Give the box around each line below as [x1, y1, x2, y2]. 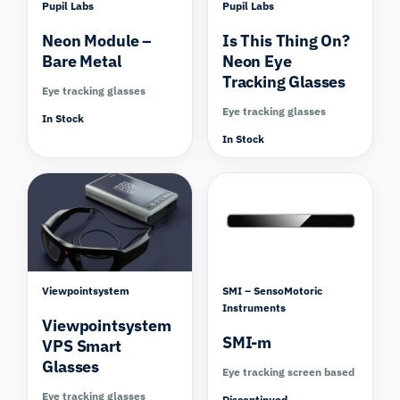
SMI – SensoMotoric [222, 283, 322, 297]
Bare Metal [42, 51, 121, 72]
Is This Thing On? [222, 30, 350, 52]
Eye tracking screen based [222, 364, 354, 379]
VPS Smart [42, 335, 121, 356]
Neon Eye [222, 51, 292, 72]
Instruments [222, 300, 286, 314]
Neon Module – [42, 30, 153, 52]
